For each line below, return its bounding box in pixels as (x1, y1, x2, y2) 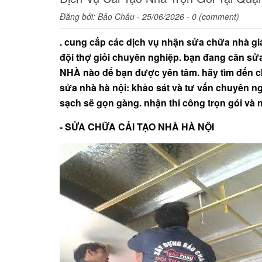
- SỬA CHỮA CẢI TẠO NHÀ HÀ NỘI (60, 120, 214, 134)
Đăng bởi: (60, 11, 98, 23)
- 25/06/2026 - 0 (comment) (135, 11, 239, 23)
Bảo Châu (98, 11, 135, 23)
